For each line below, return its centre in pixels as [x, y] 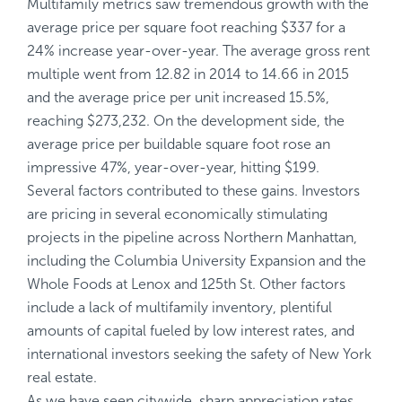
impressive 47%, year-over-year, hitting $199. [173, 167]
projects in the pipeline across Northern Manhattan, [192, 237]
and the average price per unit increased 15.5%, [178, 97]
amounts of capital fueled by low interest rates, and [191, 331]
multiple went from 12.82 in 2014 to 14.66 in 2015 [188, 74]
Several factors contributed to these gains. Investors [193, 191]
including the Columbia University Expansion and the [197, 261]
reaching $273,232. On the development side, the [90, 121]
